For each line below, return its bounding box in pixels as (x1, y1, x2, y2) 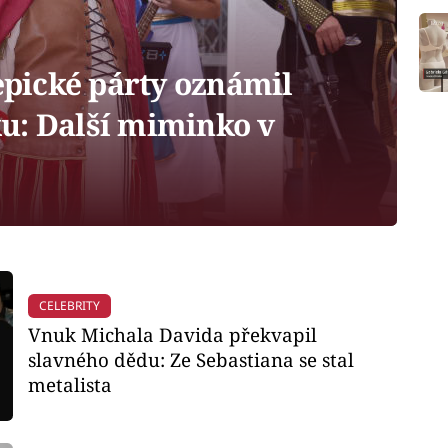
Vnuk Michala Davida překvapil (27, 321, 317, 347)
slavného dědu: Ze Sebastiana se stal (27, 346, 354, 372)
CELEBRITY (38, 297, 100, 315)
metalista (27, 371, 112, 397)
